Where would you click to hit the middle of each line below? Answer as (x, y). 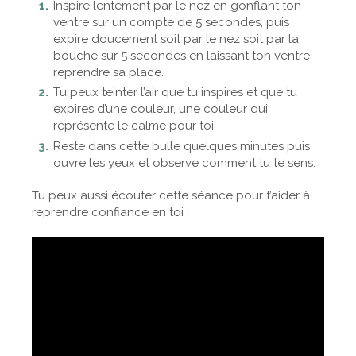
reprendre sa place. (108, 72)
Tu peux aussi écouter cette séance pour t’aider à (171, 195)
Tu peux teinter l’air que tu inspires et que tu (175, 93)
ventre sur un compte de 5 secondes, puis (171, 22)
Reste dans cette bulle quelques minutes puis (182, 146)
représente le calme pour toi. (135, 126)
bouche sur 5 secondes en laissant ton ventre (182, 55)
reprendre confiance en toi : (110, 212)
